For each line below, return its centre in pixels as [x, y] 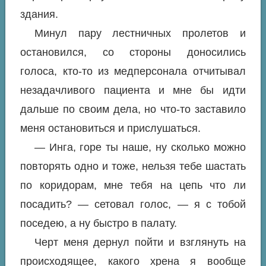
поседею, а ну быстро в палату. [99, 223]
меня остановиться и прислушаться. [111, 128]
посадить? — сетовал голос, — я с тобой [133, 204]
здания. [39, 14]
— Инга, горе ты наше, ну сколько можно [140, 147]
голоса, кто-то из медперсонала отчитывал [133, 71]
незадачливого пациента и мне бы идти [133, 90]
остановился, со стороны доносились [133, 52]
